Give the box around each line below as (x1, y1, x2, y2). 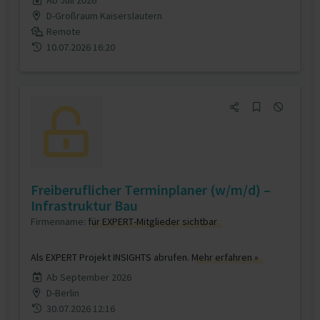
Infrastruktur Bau (31, 196, 138, 214)
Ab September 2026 (46, 271, 131, 284)
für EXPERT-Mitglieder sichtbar (88, 215, 217, 228)
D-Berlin (46, 286, 79, 299)
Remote (46, 25, 81, 38)
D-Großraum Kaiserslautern (46, 9, 162, 22)
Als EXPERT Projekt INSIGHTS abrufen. (31, 251, 191, 264)
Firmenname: (31, 215, 88, 228)
